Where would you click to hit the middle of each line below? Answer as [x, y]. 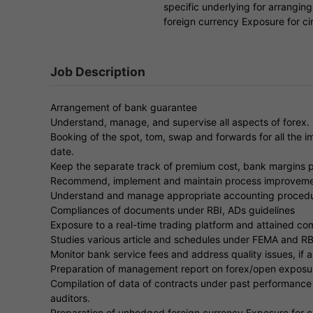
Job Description [98, 71]
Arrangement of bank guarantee [124, 107]
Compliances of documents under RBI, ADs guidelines [173, 210]
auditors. [70, 298]
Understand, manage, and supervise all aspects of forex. [180, 122]
